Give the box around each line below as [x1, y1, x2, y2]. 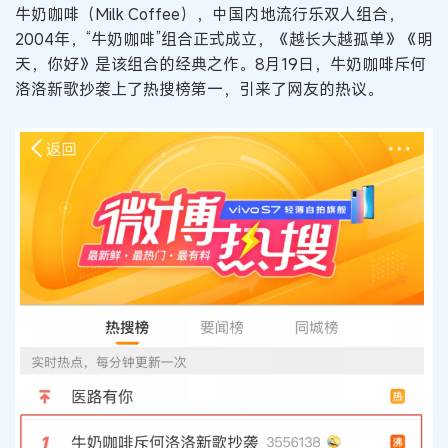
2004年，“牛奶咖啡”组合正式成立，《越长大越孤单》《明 [15, 28, 433, 50]
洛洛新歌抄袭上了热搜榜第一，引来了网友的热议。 [15, 78, 383, 100]
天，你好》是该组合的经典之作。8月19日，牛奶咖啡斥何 [15, 53, 426, 75]
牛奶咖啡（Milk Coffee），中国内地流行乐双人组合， [15, 3, 404, 25]
